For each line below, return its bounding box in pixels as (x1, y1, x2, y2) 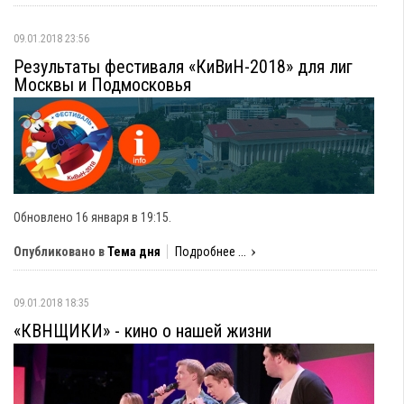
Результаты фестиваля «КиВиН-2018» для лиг (14, 56, 353, 78)
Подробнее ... (175, 244, 246, 259)
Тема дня (107, 244, 161, 259)
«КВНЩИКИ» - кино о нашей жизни (14, 320, 271, 342)
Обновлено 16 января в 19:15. (14, 210, 171, 225)
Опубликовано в (14, 244, 105, 259)
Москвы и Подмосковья (14, 74, 191, 96)
